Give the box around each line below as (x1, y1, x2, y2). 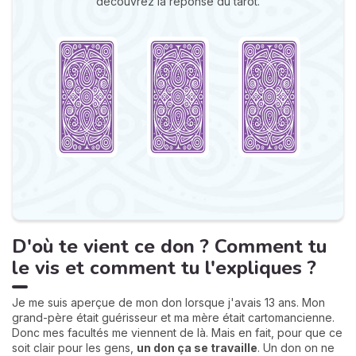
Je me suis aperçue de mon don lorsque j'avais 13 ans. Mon (12, 296, 325, 310)
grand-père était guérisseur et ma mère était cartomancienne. (12, 311, 335, 325)
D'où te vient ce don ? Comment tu (12, 234, 327, 260)
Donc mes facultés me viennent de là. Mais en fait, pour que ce (12, 326, 342, 340)
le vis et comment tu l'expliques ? (12, 255, 316, 281)
